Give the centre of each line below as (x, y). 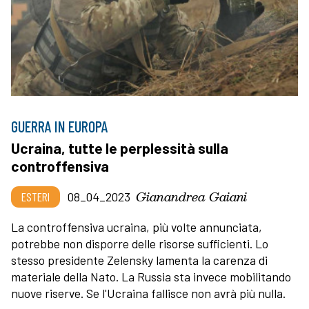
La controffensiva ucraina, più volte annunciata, (137, 227)
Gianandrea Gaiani (191, 197)
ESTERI (36, 197)
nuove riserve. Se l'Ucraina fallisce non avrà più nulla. (150, 293)
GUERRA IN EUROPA (60, 127)
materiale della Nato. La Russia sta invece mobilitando (151, 277)
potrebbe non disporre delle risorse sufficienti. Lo (140, 244)
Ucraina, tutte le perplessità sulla (120, 148)
